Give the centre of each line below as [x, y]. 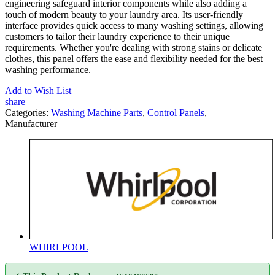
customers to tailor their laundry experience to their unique [117, 36]
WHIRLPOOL [59, 247]
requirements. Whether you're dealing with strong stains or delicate [134, 47]
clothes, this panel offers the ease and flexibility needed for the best [134, 58]
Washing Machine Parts [97, 112]
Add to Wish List [38, 90]
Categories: [28, 112]
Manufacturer [31, 123]
